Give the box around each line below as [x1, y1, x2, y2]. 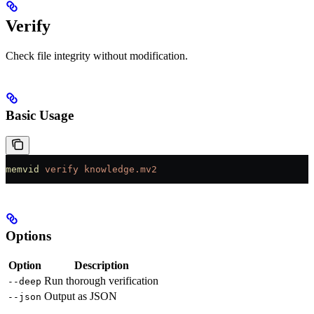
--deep [8, 275, 41, 287]
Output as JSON [44, 289, 117, 302]
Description [74, 259, 129, 271]
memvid [6, 164, 39, 175]
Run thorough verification [44, 274, 158, 287]
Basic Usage [6, 107, 74, 123]
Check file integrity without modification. [6, 49, 188, 62]
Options [6, 228, 51, 243]
